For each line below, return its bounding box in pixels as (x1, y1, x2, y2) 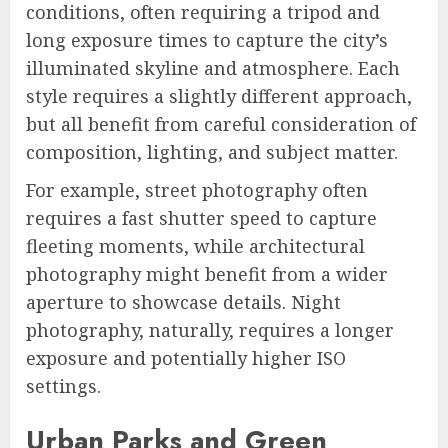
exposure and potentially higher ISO (26, 346, 346, 371)
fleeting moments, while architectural (26, 234, 365, 259)
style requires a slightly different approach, (26, 84, 412, 109)
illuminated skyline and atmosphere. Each (26, 56, 400, 81)
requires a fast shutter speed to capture (26, 206, 377, 231)
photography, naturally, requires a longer (26, 318, 394, 343)
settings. (26, 374, 101, 399)
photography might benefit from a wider (26, 262, 388, 287)
